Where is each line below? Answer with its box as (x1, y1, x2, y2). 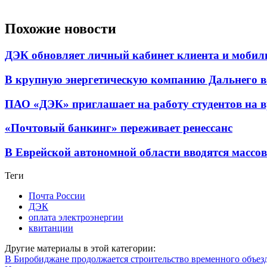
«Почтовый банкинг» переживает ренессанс (5, 122, 232, 135)
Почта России (29, 190, 85, 201)
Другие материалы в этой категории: (5, 243, 156, 253)
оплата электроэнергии (29, 212, 123, 222)
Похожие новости (5, 21, 116, 37)
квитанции (29, 222, 73, 233)
